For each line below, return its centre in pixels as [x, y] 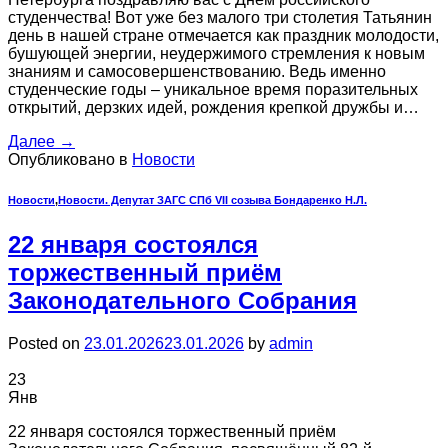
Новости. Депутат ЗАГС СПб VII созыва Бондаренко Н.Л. [212, 199]
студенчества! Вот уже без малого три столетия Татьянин [220, 17]
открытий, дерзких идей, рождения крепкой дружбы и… [213, 107]
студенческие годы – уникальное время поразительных [213, 89]
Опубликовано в [70, 159]
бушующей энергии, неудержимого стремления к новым [216, 53]
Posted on [46, 343]
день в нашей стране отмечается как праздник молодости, [223, 35]
